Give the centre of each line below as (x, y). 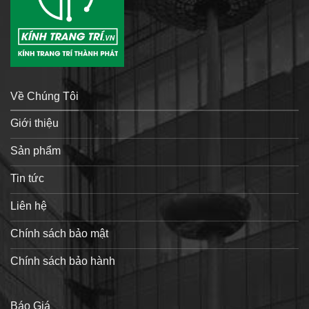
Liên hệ (29, 206)
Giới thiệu (34, 123)
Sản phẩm (36, 151)
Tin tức (27, 179)
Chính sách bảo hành (63, 261)
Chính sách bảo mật (59, 234)
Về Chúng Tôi (44, 96)
